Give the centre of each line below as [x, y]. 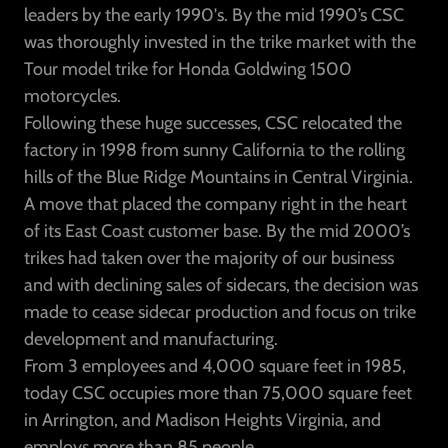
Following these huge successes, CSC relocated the [213, 123]
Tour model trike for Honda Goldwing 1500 [188, 69]
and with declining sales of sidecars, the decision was [221, 285]
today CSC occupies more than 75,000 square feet [218, 393]
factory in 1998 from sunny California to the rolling [214, 150]
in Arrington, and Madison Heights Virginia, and [202, 420]
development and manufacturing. [153, 339]
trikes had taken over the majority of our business [209, 258]
